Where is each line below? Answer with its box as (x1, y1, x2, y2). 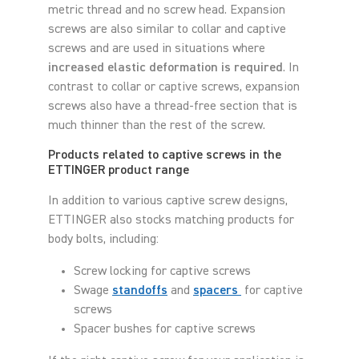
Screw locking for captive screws (74, 264, 251, 278)
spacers (193, 284, 238, 297)
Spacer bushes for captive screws (74, 322, 256, 336)
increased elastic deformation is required (48, 61, 283, 75)
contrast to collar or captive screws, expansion (48, 80, 300, 94)
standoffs (112, 284, 167, 297)
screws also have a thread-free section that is (48, 99, 297, 113)
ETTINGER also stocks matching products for (48, 213, 294, 227)
